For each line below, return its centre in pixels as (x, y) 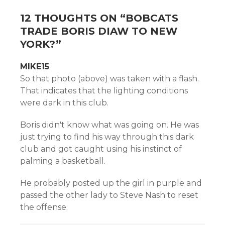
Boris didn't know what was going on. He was (109, 125)
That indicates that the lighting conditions (104, 91)
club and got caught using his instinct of (101, 149)
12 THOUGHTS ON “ (73, 18)
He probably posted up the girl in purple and (111, 183)
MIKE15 (35, 67)
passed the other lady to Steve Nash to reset (109, 195)
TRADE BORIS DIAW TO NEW (99, 31)
